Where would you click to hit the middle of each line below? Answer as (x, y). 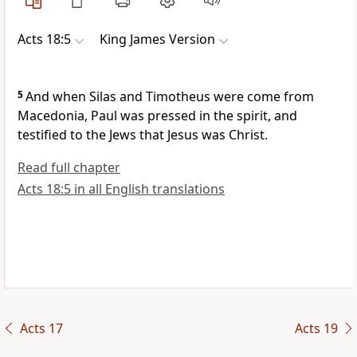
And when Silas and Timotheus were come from (170, 97)
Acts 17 (41, 329)
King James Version (157, 39)
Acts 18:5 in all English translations (121, 189)
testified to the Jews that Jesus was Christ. (143, 135)
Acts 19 (316, 329)
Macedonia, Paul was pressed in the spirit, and (157, 116)
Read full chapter (69, 168)
